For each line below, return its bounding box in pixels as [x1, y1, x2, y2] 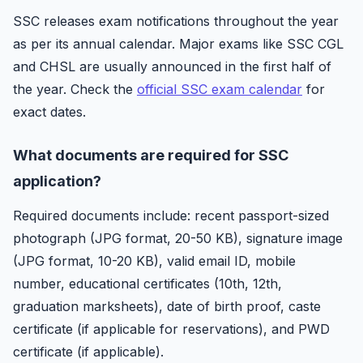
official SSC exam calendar [137, 81, 302, 97]
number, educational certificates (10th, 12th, [13, 275, 282, 292]
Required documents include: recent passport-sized [13, 207, 329, 224]
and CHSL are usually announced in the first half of [13, 58, 331, 75]
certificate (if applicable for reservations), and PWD [13, 321, 330, 337]
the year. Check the [13, 81, 137, 97]
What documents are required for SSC [13, 147, 288, 164]
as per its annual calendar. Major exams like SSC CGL [13, 36, 344, 52]
